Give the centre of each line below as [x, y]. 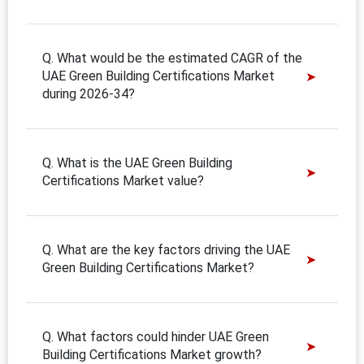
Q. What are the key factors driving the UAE [166, 249]
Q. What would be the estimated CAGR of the [172, 58]
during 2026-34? [89, 93]
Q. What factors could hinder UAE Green [156, 336]
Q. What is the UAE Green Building [137, 162]
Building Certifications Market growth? [152, 354]
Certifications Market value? [123, 180]
